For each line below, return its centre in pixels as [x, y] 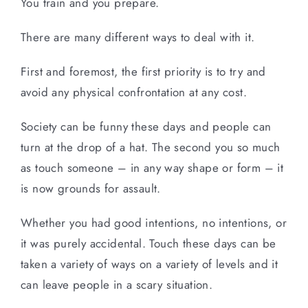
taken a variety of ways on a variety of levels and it [150, 264]
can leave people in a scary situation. [117, 284]
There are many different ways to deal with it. [138, 37]
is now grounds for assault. [91, 188]
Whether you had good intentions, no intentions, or [154, 222]
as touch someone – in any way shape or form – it [152, 167]
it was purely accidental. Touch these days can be [148, 243]
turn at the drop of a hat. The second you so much [151, 147]
